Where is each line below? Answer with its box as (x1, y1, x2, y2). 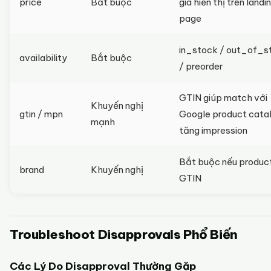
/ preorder (179, 60, 223, 72)
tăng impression (179, 125, 247, 136)
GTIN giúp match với (179, 92, 267, 103)
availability (19, 52, 67, 64)
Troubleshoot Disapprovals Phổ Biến (10, 226, 238, 243)
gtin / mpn (19, 108, 63, 120)
